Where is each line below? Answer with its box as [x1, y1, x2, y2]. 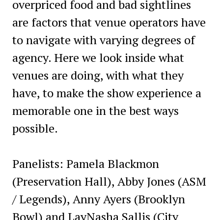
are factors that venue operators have [12, 14, 206, 30]
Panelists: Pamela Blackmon [12, 155, 159, 171]
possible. [12, 120, 58, 136]
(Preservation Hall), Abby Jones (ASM [12, 173, 206, 189]
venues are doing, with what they [12, 67, 184, 83]
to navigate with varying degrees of [12, 31, 195, 48]
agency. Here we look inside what [12, 49, 184, 65]
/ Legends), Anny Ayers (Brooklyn [12, 191, 185, 207]
